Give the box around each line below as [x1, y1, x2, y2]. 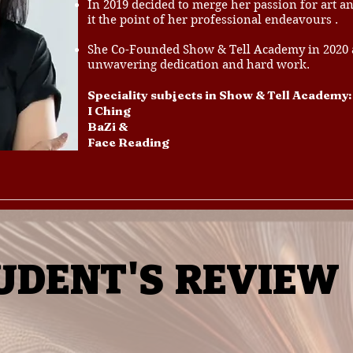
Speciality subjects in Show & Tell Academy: [87, 87, 351, 102]
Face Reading [87, 135, 169, 150]
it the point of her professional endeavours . [87, 13, 338, 27]
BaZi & [87, 119, 128, 134]
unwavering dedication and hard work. [87, 58, 310, 72]
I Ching [87, 103, 131, 118]
